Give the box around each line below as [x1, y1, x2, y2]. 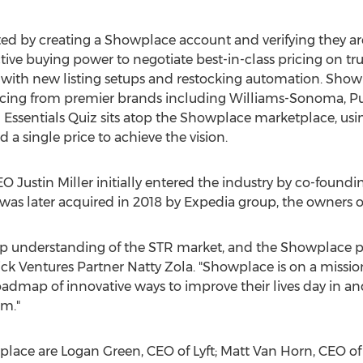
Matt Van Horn [220, 344, 313, 359]
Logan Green [60, 344, 141, 359]
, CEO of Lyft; [140, 344, 220, 359]
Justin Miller [16, 175, 93, 190]
